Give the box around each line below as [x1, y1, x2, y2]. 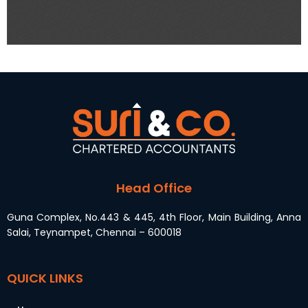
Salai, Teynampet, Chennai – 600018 [7, 225, 181, 239]
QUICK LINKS [7, 269, 83, 287]
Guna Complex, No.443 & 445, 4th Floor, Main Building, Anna [7, 210, 301, 224]
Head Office [116, 179, 192, 197]
